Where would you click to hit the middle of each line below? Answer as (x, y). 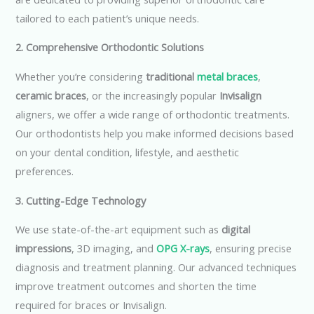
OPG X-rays (183, 248)
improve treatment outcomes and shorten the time (136, 286)
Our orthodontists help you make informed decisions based (155, 133)
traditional (172, 76)
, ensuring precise (251, 248)
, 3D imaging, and (114, 248)
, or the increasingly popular (153, 95)
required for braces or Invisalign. (91, 305)
